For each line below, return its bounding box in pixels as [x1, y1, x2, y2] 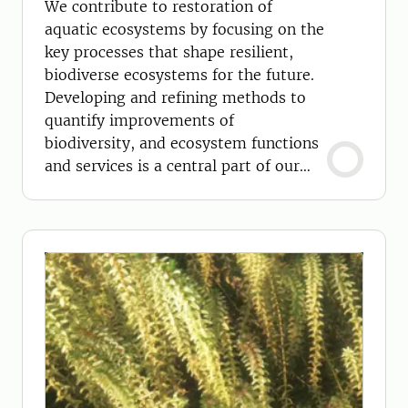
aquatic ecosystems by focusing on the [45, 20, 324, 38]
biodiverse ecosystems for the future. [45, 66, 314, 84]
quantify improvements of [45, 111, 234, 129]
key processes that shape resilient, [45, 43, 293, 61]
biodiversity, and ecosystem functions [45, 134, 319, 152]
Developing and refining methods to [45, 88, 306, 107]
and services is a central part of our [45, 157, 300, 175]
